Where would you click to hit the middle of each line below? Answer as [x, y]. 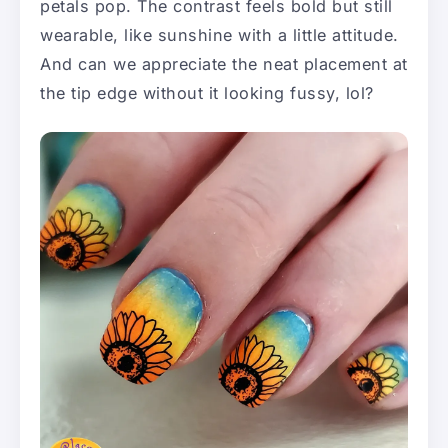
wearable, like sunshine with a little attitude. [219, 34]
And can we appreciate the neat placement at [224, 63]
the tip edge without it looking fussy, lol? [207, 92]
